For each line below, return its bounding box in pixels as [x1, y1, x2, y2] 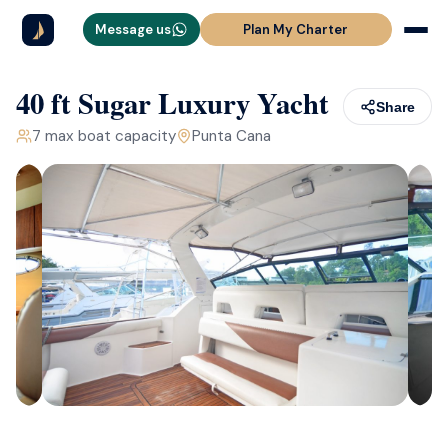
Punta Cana [192, 126, 271, 146]
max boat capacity [45, 126, 176, 146]
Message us [94, 21, 171, 38]
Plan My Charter [243, 21, 349, 38]
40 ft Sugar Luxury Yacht [16, 82, 329, 124]
